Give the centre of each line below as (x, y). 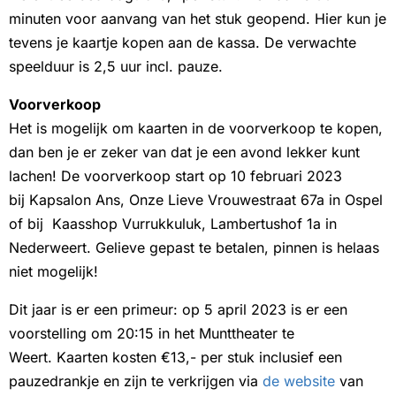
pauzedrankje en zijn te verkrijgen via (136, 381)
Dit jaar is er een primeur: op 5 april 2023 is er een (178, 310)
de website (299, 381)
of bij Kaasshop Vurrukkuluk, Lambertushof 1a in (173, 224)
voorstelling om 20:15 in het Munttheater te (152, 334)
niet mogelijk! (53, 272)
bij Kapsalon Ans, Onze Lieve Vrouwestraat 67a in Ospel (196, 200)
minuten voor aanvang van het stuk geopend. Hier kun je (198, 19)
